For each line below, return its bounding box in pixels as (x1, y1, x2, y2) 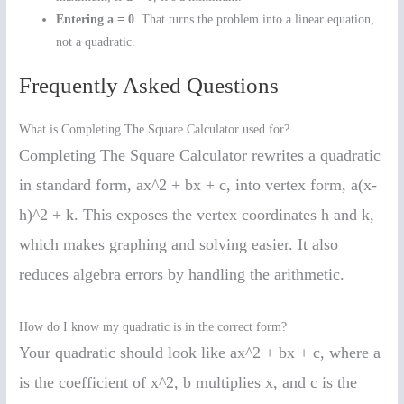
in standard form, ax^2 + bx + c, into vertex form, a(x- (19, 176, 378, 195)
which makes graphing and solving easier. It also (19, 235, 339, 254)
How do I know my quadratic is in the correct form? (19, 319, 288, 334)
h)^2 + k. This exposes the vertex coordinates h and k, (19, 206, 375, 225)
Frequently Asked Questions (19, 73, 280, 98)
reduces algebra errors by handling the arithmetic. (19, 265, 345, 284)
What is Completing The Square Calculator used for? (19, 123, 290, 137)
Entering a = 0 (56, 12, 135, 26)
